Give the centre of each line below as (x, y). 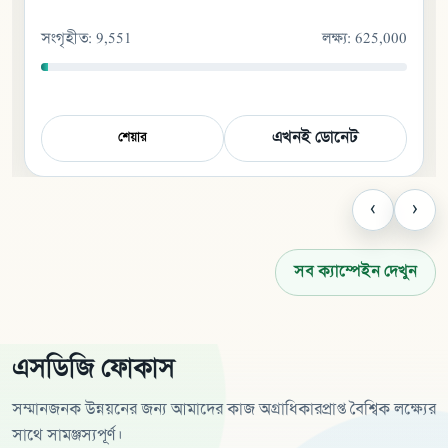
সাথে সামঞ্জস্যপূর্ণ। (67, 436)
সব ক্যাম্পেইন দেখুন (355, 272)
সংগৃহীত (64, 40)
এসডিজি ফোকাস (93, 370)
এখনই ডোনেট (315, 138)
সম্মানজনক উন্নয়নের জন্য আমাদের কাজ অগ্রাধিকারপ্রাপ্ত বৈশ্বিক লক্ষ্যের (224, 410)
